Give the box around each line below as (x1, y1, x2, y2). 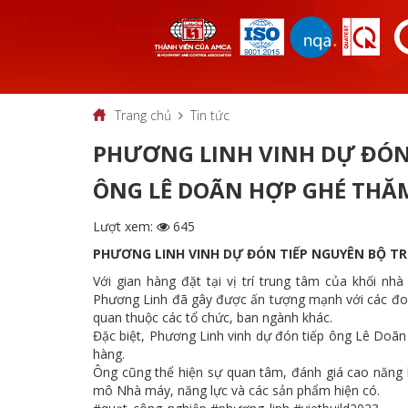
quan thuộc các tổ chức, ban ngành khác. (93, 308, 336, 326)
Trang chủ (115, 106, 171, 124)
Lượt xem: (93, 217, 157, 235)
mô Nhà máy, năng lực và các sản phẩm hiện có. (93, 381, 380, 399)
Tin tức (190, 106, 229, 124)
